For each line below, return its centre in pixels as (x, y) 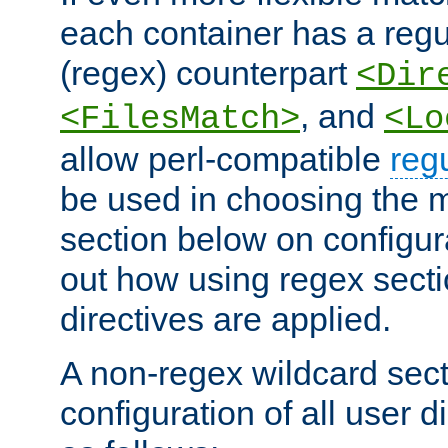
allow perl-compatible (225, 158)
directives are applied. (225, 318)
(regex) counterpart (208, 72)
